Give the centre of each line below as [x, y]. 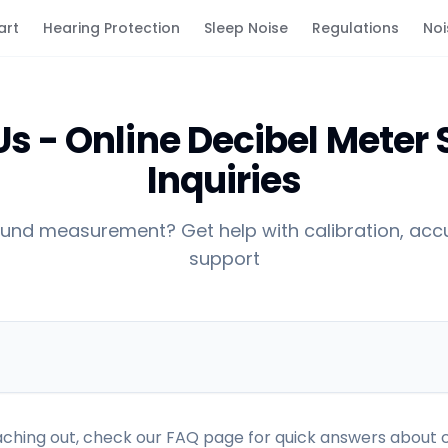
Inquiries [224, 180]
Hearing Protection [111, 28]
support [224, 258]
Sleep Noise [246, 28]
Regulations [355, 28]
